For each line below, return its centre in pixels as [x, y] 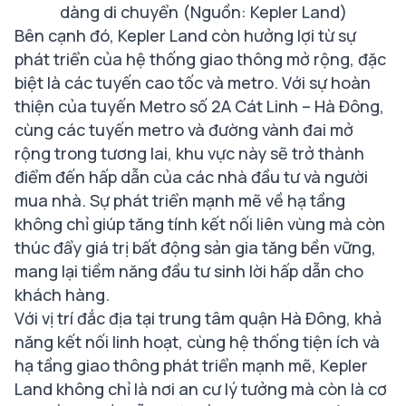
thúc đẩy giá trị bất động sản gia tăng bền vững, [195, 247]
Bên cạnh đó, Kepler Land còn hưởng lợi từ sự [185, 35]
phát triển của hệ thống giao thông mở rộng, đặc [200, 58]
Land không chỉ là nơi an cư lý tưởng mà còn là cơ [201, 388]
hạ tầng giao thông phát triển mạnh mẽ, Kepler [191, 365]
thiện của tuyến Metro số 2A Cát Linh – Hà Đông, [199, 106]
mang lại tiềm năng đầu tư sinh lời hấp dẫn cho [189, 271]
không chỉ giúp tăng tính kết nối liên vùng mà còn [200, 223]
